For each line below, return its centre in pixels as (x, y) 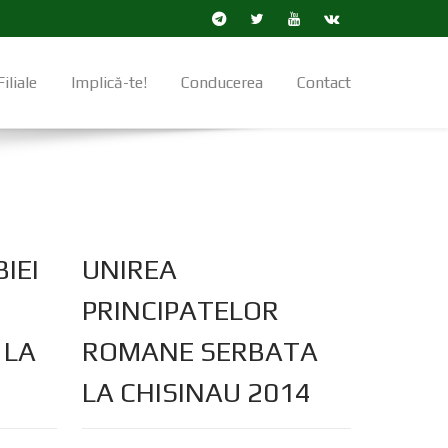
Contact (324, 83)
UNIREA (129, 269)
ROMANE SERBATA (199, 351)
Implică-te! (109, 83)
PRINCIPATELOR (180, 310)
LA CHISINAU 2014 (196, 392)
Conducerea (222, 83)
